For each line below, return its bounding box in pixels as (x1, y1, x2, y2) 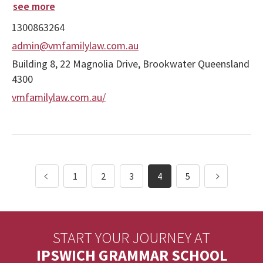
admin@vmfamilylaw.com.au (12, 39, 139, 52)
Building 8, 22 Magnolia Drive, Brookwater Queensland (12, 57, 249, 70)
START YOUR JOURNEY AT (53, 228, 210, 247)
